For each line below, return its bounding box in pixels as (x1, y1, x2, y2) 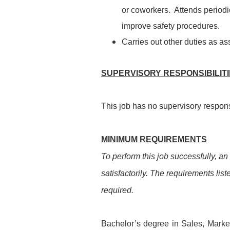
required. (101, 186, 133, 195)
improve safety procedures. (122, 22, 220, 30)
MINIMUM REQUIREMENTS (101, 135, 207, 144)
